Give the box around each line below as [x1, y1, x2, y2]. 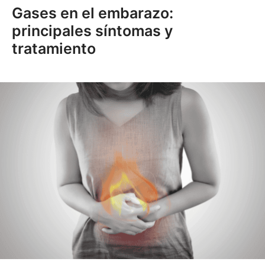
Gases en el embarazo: [12, 4, 173, 22]
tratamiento [12, 40, 96, 57]
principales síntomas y [12, 22, 173, 40]
